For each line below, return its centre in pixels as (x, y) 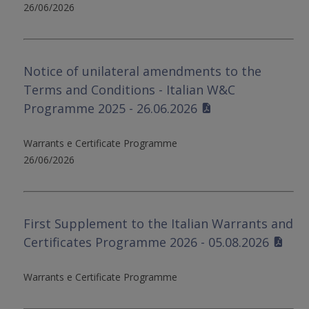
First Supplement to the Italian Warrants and (159, 223)
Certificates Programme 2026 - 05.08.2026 (147, 242)
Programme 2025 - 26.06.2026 (111, 108)
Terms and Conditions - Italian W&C (130, 89)
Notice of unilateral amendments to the (143, 71)
